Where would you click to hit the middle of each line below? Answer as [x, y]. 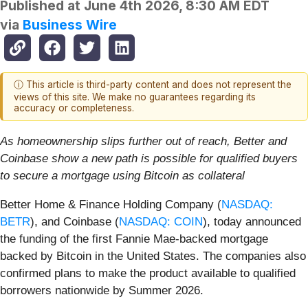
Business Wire [70, 25]
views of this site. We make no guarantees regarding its [135, 97]
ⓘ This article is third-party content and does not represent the [153, 85]
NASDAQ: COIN [161, 221]
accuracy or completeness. [74, 108]
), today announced [252, 221]
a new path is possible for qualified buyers [190, 158]
